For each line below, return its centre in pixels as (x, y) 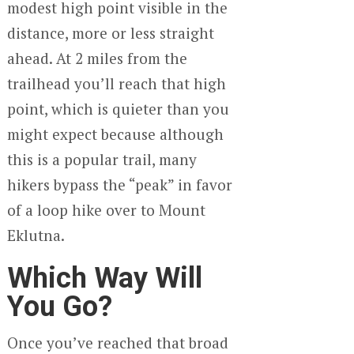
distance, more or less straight (110, 32)
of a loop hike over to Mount (106, 209)
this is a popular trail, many (102, 159)
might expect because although (115, 134)
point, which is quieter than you (118, 108)
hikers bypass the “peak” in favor (119, 184)
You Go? (59, 306)
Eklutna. (36, 235)
